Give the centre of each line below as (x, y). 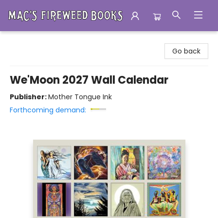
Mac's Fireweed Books (44, 40)
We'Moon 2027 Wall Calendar (89, 80)
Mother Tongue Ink (80, 97)
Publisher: (29, 97)
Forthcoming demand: (48, 110)
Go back (186, 51)
